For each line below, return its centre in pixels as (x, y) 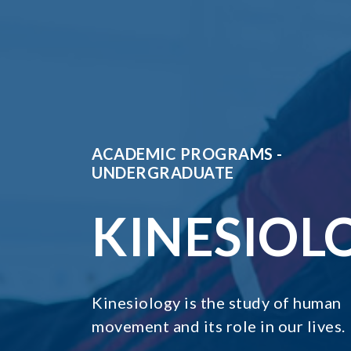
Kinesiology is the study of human (217, 302)
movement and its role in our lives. (219, 326)
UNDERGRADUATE (163, 172)
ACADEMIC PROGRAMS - (187, 153)
